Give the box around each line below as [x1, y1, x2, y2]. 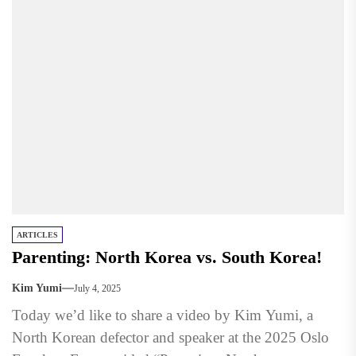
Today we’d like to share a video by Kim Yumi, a [12, 307, 313, 324]
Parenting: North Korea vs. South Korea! [12, 247, 322, 268]
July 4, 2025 [74, 282, 121, 294]
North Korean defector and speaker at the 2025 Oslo [12, 329, 329, 346]
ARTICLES [17, 230, 58, 240]
